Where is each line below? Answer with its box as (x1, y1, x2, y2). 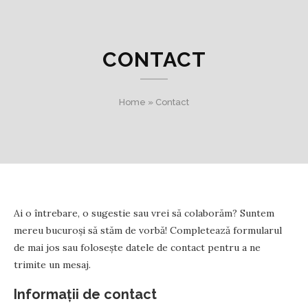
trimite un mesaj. (14, 258, 91, 271)
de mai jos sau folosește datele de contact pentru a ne (14, 241, 261, 254)
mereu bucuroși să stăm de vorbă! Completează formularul (14, 224, 282, 236)
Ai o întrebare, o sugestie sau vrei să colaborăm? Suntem (14, 207, 274, 219)
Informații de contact (14, 286, 157, 302)
